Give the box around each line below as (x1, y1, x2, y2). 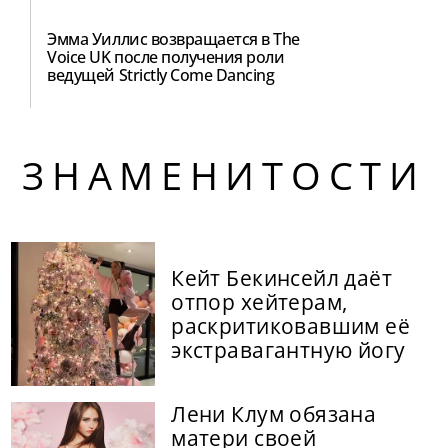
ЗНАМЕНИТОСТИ (22, 149, 426, 202)
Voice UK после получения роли (47, 45, 285, 68)
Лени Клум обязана (171, 400, 377, 429)
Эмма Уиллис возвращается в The (47, 27, 300, 50)
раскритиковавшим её (171, 312, 411, 341)
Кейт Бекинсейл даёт (171, 264, 393, 293)
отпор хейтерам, (171, 288, 348, 317)
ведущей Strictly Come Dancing (47, 63, 275, 86)
